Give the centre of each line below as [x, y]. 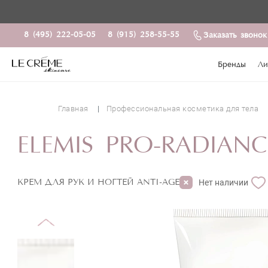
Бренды [232, 65]
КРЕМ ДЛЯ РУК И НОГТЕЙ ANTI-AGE [98, 182]
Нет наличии [223, 183]
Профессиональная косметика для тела [182, 108]
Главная [73, 108]
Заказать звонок [235, 36]
